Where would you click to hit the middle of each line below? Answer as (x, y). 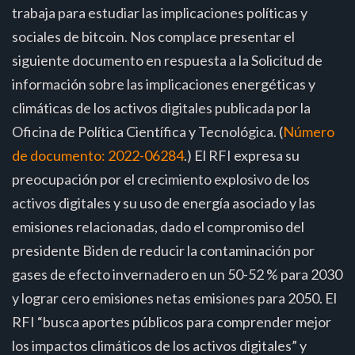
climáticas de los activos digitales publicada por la (161, 107)
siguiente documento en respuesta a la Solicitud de (167, 60)
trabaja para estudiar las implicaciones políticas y (160, 12)
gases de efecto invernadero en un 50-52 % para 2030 (177, 274)
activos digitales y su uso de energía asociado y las (164, 202)
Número (309, 131)
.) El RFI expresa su (242, 155)
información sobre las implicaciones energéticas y (164, 84)
